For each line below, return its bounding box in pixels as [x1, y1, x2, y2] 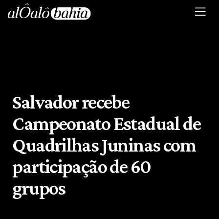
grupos [12, 176, 66, 199]
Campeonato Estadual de [12, 112, 200, 134]
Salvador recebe [12, 90, 130, 113]
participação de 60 [12, 155, 151, 177]
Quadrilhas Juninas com [12, 133, 196, 156]
